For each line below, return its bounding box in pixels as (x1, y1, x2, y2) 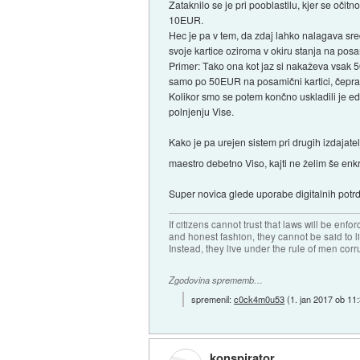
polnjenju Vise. (169, 104, 235, 119)
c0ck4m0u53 (234, 292, 285, 305)
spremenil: (191, 292, 235, 305)
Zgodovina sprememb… (169, 274, 264, 287)
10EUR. (169, 13, 204, 27)
